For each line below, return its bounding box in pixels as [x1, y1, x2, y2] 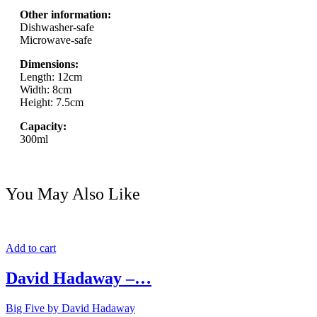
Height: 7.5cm [20, 96, 83, 108]
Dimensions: [20, 57, 79, 70]
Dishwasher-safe [20, 21, 94, 33]
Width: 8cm [20, 83, 71, 96]
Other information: [20, 8, 111, 21]
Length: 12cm [20, 70, 82, 83]
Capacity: [20, 120, 67, 132]
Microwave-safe [20, 33, 92, 46]
